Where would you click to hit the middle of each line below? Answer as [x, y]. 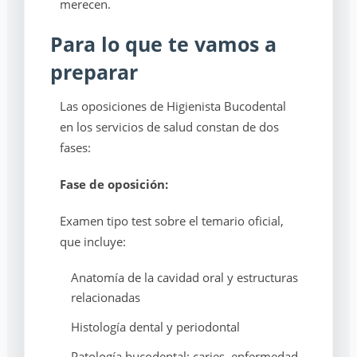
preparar [94, 72]
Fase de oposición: [114, 184]
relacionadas [105, 297]
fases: [75, 147]
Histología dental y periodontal [155, 327]
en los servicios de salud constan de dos [169, 127]
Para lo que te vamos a [163, 44]
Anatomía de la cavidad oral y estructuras [184, 277]
